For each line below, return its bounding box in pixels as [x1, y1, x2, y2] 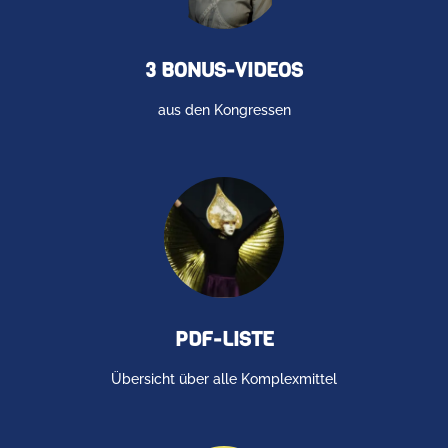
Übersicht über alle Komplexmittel [111, 370, 337, 387]
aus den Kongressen [157, 101, 291, 118]
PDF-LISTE [174, 325, 274, 353]
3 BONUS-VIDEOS [145, 56, 303, 84]
